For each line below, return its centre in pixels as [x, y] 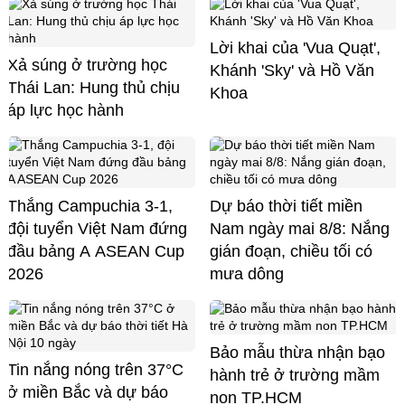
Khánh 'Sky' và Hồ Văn [292, 71]
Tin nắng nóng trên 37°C [95, 370]
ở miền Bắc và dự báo [88, 393]
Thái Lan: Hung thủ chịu [94, 88]
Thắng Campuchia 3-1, [90, 207]
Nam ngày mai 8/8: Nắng [300, 229]
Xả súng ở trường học [87, 66]
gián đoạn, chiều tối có [291, 252]
